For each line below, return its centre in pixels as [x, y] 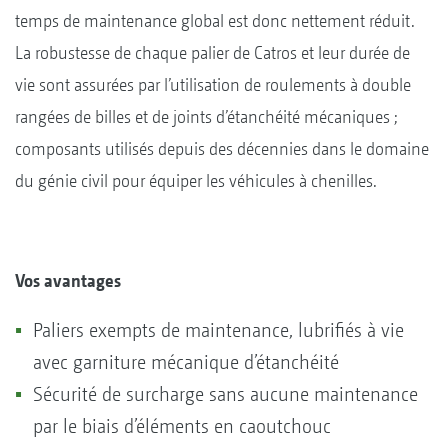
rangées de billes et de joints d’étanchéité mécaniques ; [206, 116]
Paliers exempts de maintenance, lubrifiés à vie [218, 330]
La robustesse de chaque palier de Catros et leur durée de [212, 52]
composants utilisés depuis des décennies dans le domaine [222, 148]
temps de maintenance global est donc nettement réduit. [215, 20]
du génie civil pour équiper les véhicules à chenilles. [198, 180]
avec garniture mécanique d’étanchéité [186, 362]
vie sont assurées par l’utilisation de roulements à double [213, 84]
